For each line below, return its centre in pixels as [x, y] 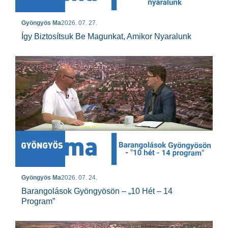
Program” [38, 202]
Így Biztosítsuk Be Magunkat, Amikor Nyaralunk [106, 37]
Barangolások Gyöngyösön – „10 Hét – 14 [97, 191]
